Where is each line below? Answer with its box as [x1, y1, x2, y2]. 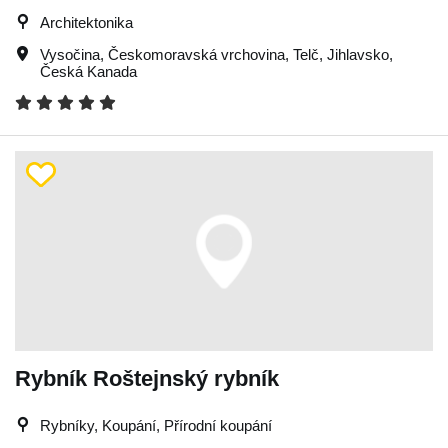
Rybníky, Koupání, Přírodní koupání [40, 416, 272, 434]
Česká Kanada [40, 62, 137, 80]
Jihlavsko [327, 45, 389, 63]
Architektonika [40, 13, 133, 31]
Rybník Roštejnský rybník [15, 365, 279, 391]
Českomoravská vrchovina [108, 45, 285, 63]
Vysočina [40, 45, 100, 63]
